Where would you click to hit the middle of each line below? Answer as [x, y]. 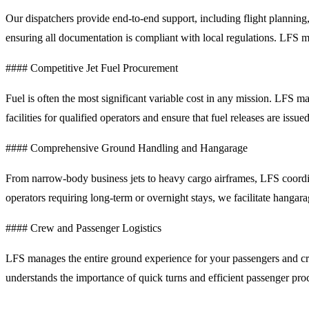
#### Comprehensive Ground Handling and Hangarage [127, 148]
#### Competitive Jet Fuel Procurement [92, 68]
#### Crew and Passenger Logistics [83, 228]
